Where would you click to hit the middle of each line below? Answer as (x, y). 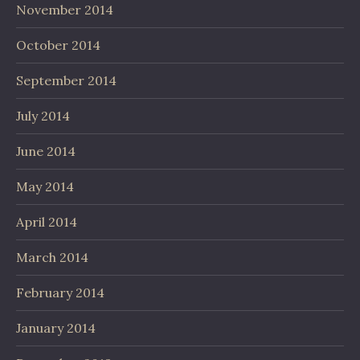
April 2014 (47, 222)
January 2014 (56, 328)
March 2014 (52, 257)
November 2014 (65, 10)
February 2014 (60, 292)
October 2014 (58, 45)
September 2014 (66, 80)
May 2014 (45, 186)
